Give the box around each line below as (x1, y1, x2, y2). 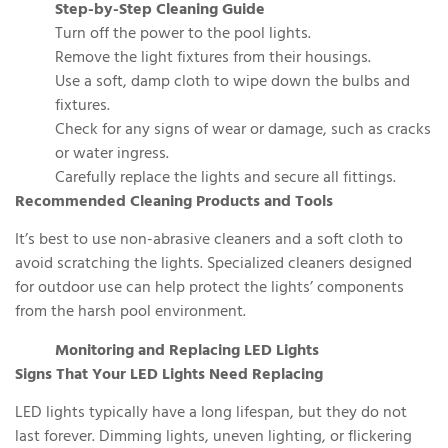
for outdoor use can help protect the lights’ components (15, 274, 404, 305)
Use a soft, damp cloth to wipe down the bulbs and (55, 67, 410, 98)
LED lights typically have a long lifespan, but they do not (15, 398, 407, 429)
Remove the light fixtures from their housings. (55, 43, 371, 74)
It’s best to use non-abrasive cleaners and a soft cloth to (15, 226, 403, 257)
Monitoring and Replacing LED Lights (55, 336, 319, 367)
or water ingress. (55, 139, 169, 170)
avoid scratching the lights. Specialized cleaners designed (15, 250, 412, 281)
